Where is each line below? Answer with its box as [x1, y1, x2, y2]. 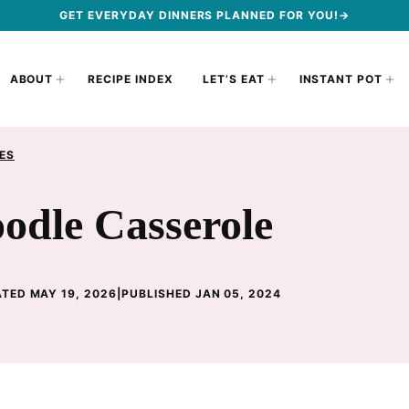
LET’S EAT [202, 71, 265, 86]
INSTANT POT [299, 71, 383, 86]
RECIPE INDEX [88, 71, 173, 86]
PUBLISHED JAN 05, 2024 [121, 287, 282, 300]
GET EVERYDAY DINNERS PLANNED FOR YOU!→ [59, 8, 350, 22]
